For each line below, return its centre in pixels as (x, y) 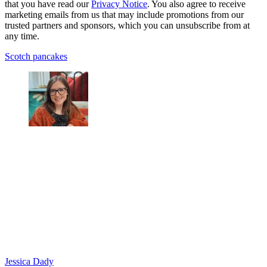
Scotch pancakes (36, 56)
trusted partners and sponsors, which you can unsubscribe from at (127, 25)
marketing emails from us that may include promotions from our (124, 14)
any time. (22, 36)
